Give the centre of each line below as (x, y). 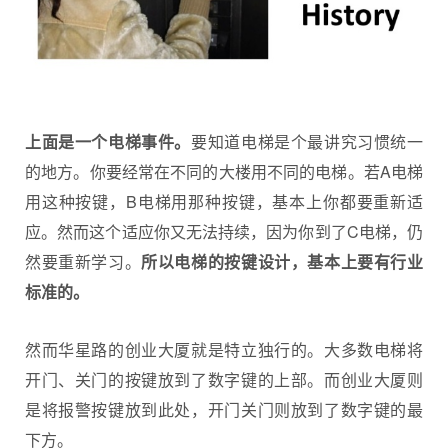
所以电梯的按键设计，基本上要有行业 (282, 261)
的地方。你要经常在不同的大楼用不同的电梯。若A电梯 (224, 171)
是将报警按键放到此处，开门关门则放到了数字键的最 (224, 410)
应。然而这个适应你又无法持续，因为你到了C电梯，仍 (224, 231)
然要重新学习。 (83, 261)
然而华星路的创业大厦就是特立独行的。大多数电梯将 (224, 350)
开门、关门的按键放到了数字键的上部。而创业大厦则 (224, 380)
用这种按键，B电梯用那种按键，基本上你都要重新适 (224, 201)
